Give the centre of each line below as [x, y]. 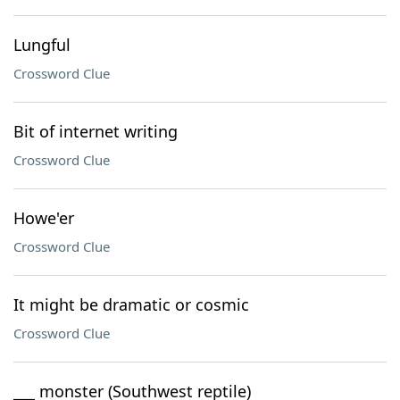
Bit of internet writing [96, 131]
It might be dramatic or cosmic [131, 304]
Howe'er [44, 218]
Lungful [42, 45]
